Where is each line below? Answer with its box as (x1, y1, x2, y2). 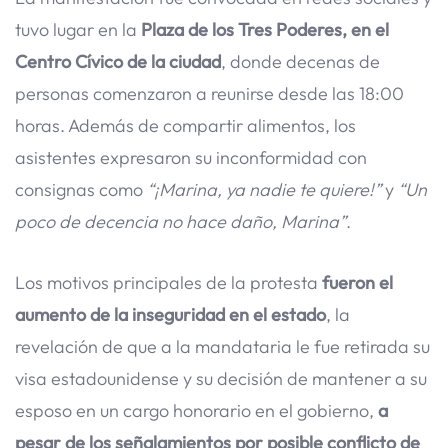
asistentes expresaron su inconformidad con (15, 145, 367, 169)
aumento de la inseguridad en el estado (15, 302, 326, 326)
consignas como (15, 177, 147, 201)
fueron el (322, 270, 393, 294)
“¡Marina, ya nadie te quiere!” (147, 177, 381, 201)
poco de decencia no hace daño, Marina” (15, 209, 346, 233)
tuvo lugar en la (15, 17, 137, 41)
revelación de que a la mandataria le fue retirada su (15, 334, 430, 358)
